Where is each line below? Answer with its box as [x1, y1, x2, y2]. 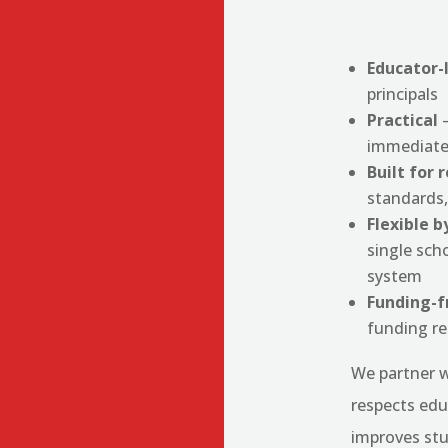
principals [367, 83, 439, 106]
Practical [367, 109, 439, 132]
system [367, 265, 423, 288]
